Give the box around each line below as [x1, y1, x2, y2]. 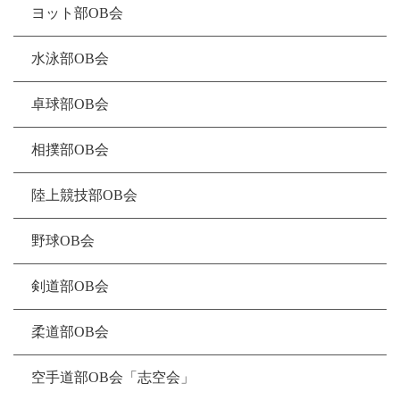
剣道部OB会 [31, 279, 109, 295]
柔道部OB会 [31, 324, 109, 340]
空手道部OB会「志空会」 [31, 370, 195, 386]
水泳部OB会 [31, 51, 109, 67]
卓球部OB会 [31, 96, 109, 112]
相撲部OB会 [31, 142, 109, 158]
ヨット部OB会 [31, 5, 123, 21]
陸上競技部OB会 [31, 187, 137, 204]
